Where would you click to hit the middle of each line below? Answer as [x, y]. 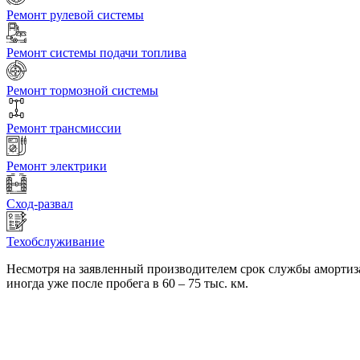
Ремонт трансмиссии [64, 129]
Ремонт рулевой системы [75, 15]
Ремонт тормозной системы [82, 91]
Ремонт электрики [57, 166]
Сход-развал [40, 204]
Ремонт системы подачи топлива [96, 53]
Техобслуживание [55, 242]
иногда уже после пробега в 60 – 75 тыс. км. [127, 284]
